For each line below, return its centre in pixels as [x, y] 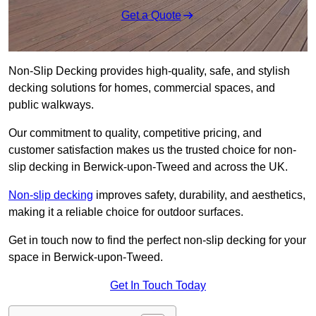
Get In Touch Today [158, 286]
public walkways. [53, 105]
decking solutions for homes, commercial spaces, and [142, 88]
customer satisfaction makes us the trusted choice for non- [152, 150]
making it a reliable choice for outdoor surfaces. [126, 212]
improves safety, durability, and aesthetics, [199, 195]
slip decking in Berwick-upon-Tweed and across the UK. [148, 167]
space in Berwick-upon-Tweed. [86, 257]
